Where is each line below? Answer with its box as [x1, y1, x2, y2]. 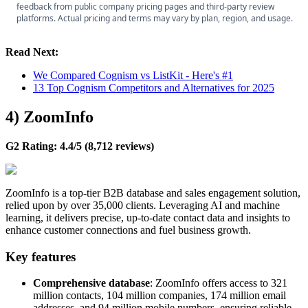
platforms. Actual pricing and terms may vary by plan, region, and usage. [16, 12, 293, 25]
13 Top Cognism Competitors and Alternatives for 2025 [33, 82, 274, 94]
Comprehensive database [33, 277, 150, 289]
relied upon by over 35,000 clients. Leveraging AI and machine [5, 199, 280, 211]
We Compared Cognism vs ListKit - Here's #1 [33, 69, 233, 82]
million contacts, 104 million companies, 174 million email [33, 289, 286, 302]
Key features [5, 249, 76, 264]
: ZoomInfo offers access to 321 [150, 277, 287, 289]
